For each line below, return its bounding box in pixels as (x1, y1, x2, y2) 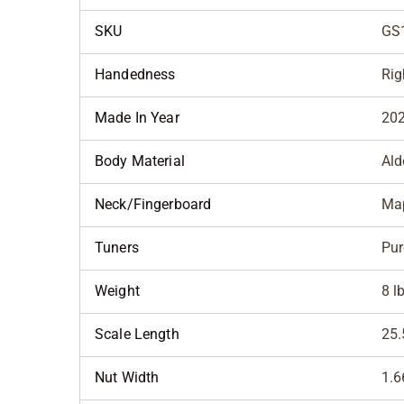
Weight (95, 282, 140, 300)
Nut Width (95, 369, 160, 387)
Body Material (95, 152, 185, 170)
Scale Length (95, 326, 179, 344)
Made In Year (95, 109, 179, 127)
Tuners (95, 239, 139, 257)
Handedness (95, 66, 176, 84)
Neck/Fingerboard (95, 196, 212, 214)
